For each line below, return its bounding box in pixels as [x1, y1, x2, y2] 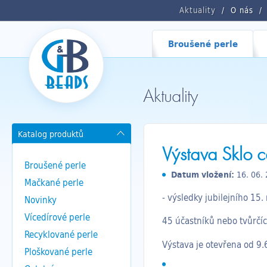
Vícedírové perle [24, 210, 90, 224]
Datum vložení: [171, 168, 234, 181]
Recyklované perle [24, 227, 98, 241]
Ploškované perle [24, 244, 92, 259]
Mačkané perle [24, 175, 83, 190]
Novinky [24, 193, 57, 207]
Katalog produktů [18, 128, 83, 140]
